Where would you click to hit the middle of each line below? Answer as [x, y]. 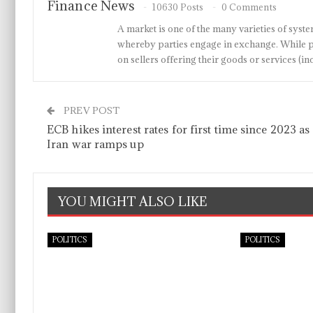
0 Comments [249, 7]
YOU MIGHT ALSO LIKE [132, 202]
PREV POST [91, 110]
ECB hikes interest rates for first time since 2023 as [179, 129]
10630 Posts [178, 7]
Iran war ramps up [95, 144]
